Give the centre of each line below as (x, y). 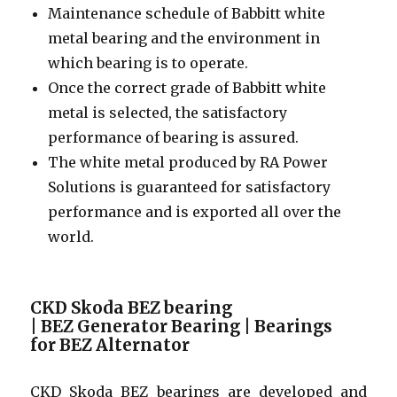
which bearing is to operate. (148, 62)
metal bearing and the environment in (184, 38)
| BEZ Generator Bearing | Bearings (182, 326)
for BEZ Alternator (110, 345)
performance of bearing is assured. (174, 137)
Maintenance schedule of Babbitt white (187, 13)
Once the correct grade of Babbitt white (187, 87)
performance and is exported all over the (195, 211)
